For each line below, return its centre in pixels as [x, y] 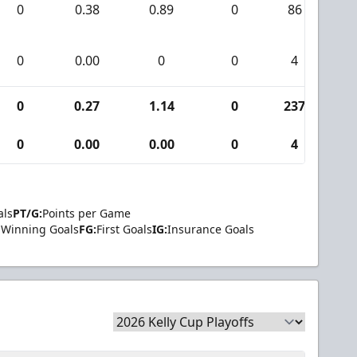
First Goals [124, 229]
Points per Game [86, 213]
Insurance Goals [211, 229]
